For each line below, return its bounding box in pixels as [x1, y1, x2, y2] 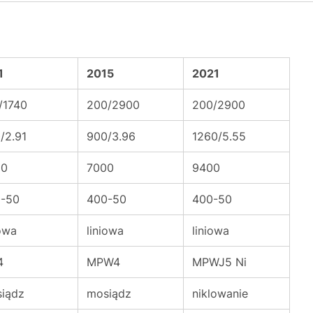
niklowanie [192, 286, 248, 300]
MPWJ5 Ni [192, 255, 247, 269]
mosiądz [87, 286, 131, 300]
